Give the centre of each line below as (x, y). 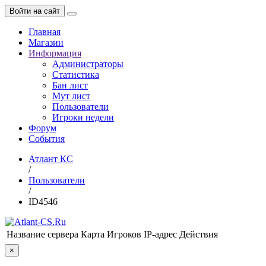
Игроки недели (83, 117)
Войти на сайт (35, 11)
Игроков (124, 234)
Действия (199, 234)
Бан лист (70, 85)
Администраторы (88, 64)
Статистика (76, 75)
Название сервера (42, 234)
